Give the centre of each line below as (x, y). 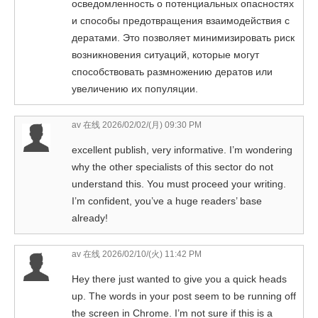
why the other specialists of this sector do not (172, 166)
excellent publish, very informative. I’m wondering (182, 149)
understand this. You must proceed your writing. (179, 183)
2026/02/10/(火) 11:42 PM (151, 254)
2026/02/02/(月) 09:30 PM (151, 125)
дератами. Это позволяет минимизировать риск (183, 37)
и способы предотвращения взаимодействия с (181, 20)
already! (90, 218)
